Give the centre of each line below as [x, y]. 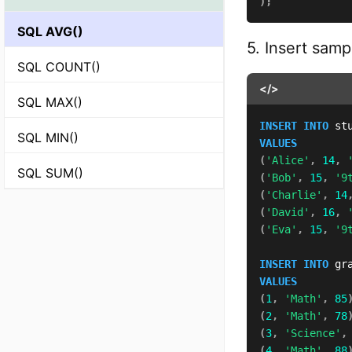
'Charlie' [294, 195]
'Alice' [288, 160]
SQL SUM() [50, 173]
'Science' [313, 333]
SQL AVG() [50, 32]
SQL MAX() [50, 103]
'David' [288, 212]
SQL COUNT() [59, 67]
